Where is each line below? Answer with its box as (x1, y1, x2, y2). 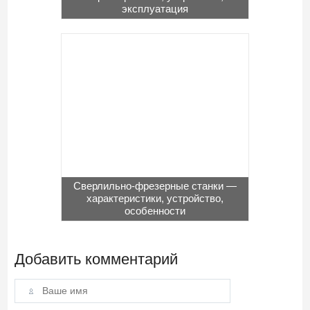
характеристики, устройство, (86, 192, 224, 205)
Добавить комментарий (15, 250, 179, 268)
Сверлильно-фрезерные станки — (73, 180, 237, 192)
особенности (125, 205, 185, 217)
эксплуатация (122, 3, 188, 15)
